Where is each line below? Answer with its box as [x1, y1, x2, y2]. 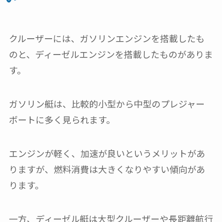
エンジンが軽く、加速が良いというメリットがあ [8, 146, 205, 160]
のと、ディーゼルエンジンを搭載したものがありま [8, 48, 213, 61]
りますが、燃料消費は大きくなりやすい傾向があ [8, 162, 205, 175]
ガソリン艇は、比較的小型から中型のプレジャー [8, 97, 205, 111]
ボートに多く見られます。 [8, 113, 115, 126]
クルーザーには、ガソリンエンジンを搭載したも [8, 32, 205, 45]
